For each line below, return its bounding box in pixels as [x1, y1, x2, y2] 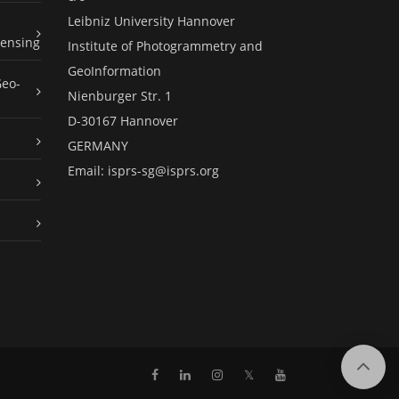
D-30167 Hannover [68, 112, 178, 130]
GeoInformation [68, 62, 161, 80]
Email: [68, 162, 108, 180]
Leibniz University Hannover [68, 12, 235, 30]
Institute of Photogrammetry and [68, 37, 263, 55]
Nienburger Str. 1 [68, 87, 172, 105]
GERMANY [68, 137, 128, 155]
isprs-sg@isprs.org [108, 162, 219, 180]
